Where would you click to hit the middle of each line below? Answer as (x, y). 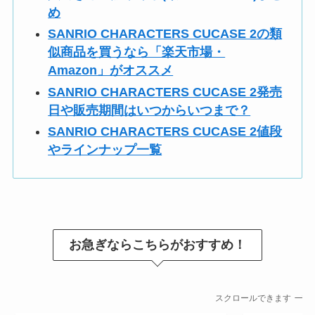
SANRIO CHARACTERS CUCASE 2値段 (165, 132)
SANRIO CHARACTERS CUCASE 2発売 (165, 92)
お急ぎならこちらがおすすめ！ (157, 244)
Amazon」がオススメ (111, 71)
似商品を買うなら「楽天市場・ (137, 52)
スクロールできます (248, 298)
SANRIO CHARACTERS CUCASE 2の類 (165, 34)
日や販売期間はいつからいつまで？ (149, 110)
